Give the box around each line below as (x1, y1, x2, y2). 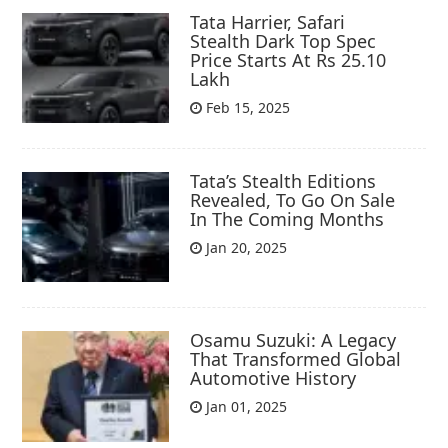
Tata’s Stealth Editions (190, 169, 377, 194)
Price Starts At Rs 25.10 (190, 47, 387, 72)
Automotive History (190, 366, 357, 391)
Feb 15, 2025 (202, 97, 291, 117)
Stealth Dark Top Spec (190, 28, 377, 53)
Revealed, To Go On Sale (190, 188, 396, 213)
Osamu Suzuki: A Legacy (190, 328, 397, 353)
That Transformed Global (190, 347, 402, 372)
